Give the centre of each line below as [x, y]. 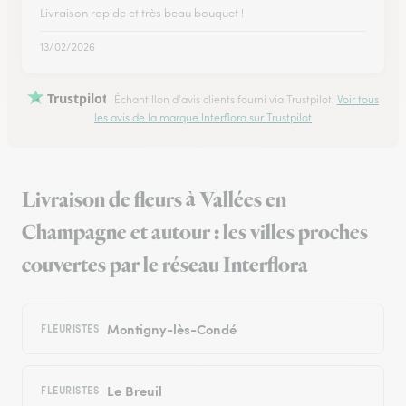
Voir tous [358, 99]
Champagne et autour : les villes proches [195, 233]
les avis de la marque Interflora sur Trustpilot [203, 118]
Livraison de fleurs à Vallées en [154, 201]
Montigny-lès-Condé [171, 329]
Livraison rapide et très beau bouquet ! [142, 13]
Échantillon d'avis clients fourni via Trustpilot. [224, 99]
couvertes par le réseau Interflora [165, 266]
